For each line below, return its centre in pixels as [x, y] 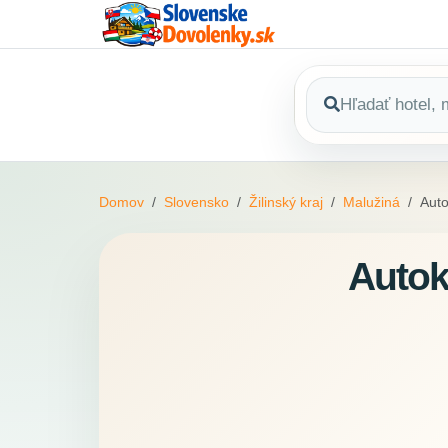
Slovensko [196, 202]
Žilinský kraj [286, 202]
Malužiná [371, 202]
